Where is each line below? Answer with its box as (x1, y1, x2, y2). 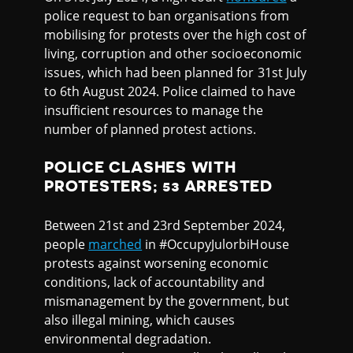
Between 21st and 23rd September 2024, (44, 217, 285, 235)
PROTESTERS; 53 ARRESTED (44, 177, 273, 194)
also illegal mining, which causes (44, 311, 236, 329)
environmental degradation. (44, 330, 212, 348)
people (44, 236, 89, 254)
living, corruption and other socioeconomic (44, 44, 302, 62)
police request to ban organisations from (44, 6, 289, 24)
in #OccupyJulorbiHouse (142, 236, 289, 254)
